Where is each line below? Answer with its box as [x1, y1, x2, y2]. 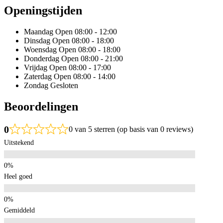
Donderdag [24, 54, 59, 63]
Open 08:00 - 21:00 [61, 54, 123, 63]
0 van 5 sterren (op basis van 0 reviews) [69, 124, 193, 133]
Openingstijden [4, 4, 82, 17]
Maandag [24, 27, 53, 36]
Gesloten [50, 81, 78, 90]
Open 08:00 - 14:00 [54, 72, 115, 81]
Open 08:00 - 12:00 [55, 27, 117, 36]
